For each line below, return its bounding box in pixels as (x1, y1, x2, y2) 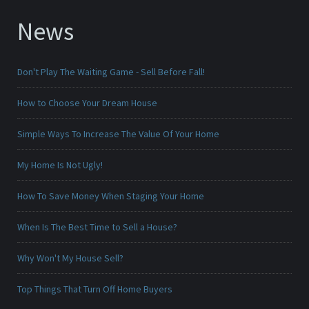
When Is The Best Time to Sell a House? (17, 221, 177, 234)
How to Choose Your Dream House (17, 97, 157, 110)
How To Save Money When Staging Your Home (17, 190, 204, 203)
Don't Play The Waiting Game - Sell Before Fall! (17, 66, 205, 79)
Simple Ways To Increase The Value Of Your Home (17, 128, 219, 141)
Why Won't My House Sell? (17, 252, 123, 265)
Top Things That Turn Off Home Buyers (17, 283, 172, 296)
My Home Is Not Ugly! (17, 159, 103, 172)
